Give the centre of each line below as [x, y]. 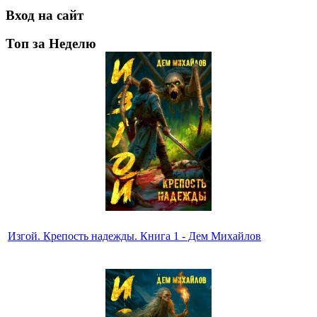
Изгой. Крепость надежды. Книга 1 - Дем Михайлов [134, 236]
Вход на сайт [45, 15]
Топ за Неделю [51, 44]
